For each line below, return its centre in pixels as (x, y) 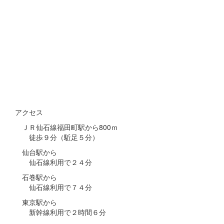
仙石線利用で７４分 (53, 187)
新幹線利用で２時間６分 (60, 212)
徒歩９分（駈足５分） (57, 137)
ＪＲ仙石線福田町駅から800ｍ (66, 127)
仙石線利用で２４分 (53, 162)
